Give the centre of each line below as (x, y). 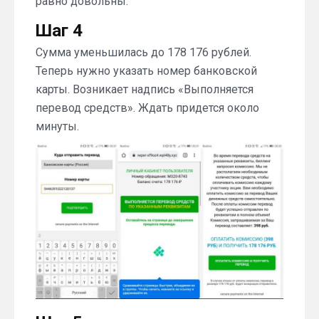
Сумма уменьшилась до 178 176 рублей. (143, 52)
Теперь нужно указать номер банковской (146, 70)
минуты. (57, 126)
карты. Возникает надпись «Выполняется (145, 89)
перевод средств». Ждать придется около (147, 108)
